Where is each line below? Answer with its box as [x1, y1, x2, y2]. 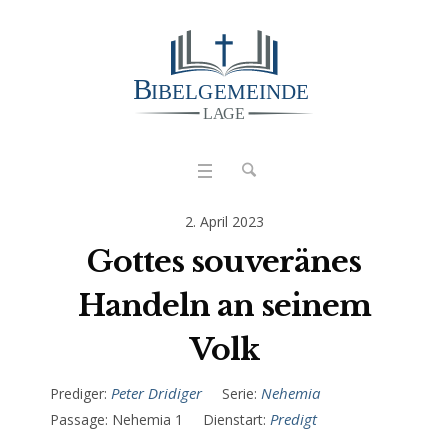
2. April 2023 [184, 211, 264, 231]
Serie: [222, 383, 257, 403]
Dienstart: [203, 409, 266, 429]
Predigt [270, 408, 317, 429]
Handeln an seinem [77, 286, 371, 324]
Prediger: [50, 383, 107, 403]
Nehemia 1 [112, 409, 183, 429]
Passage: [50, 409, 108, 429]
